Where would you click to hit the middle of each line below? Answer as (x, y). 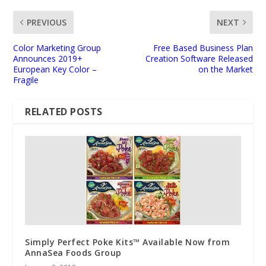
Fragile (26, 80)
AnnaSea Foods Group (73, 252)
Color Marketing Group (57, 47)
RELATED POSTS (64, 111)
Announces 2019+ (48, 58)
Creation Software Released (199, 58)
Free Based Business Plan (203, 47)
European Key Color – (55, 69)
